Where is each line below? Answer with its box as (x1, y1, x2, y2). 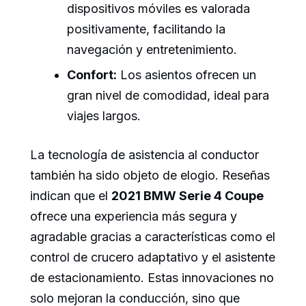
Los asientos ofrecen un (117, 68, 256, 83)
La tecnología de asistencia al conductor (30, 148, 259, 163)
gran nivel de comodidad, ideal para (67, 88, 269, 103)
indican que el (30, 189, 111, 204)
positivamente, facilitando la (67, 21, 225, 36)
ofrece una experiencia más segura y (30, 209, 237, 224)
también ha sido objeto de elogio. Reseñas (30, 168, 270, 183)
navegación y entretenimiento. (67, 42, 237, 57)
